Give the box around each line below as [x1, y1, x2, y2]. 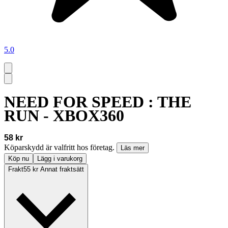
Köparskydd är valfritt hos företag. [4, 143, 117, 152]
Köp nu [8, 155, 29, 163]
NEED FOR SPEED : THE [4, 92, 191, 111]
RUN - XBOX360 [4, 106, 124, 125]
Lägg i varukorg [37, 155, 82, 163]
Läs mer [121, 144, 145, 152]
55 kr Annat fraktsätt [23, 165, 84, 174]
